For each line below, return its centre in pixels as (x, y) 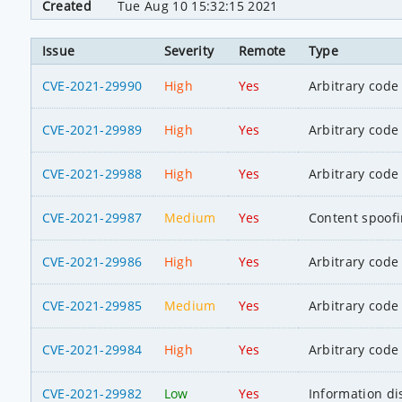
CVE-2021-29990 (92, 85)
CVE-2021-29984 (92, 349)
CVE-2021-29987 (92, 217)
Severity (189, 50)
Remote (262, 50)
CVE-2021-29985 (92, 305)
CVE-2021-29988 (92, 173)
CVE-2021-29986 (92, 261)
